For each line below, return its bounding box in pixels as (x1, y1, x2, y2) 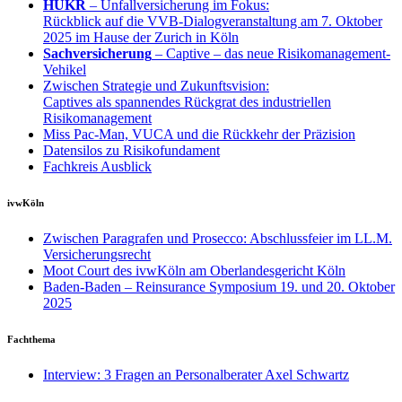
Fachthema (7, 333, 56, 345)
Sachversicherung (43, 46, 152, 61)
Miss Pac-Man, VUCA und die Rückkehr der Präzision (43, 127, 355, 142)
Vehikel (43, 62, 86, 77)
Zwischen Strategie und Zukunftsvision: (43, 78, 269, 93)
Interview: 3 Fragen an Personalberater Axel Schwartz (43, 366, 349, 382)
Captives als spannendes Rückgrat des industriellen (43, 94, 331, 109)
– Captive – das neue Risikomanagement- (152, 46, 390, 61)
